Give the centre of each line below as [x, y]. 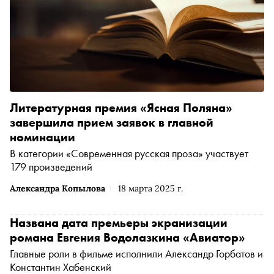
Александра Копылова [57, 188]
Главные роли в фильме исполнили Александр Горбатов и [136, 253]
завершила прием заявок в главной [112, 122]
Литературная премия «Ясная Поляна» [121, 107]
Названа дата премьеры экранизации [119, 222]
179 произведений [51, 166]
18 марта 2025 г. [150, 188]
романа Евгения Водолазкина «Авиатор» [128, 237]
